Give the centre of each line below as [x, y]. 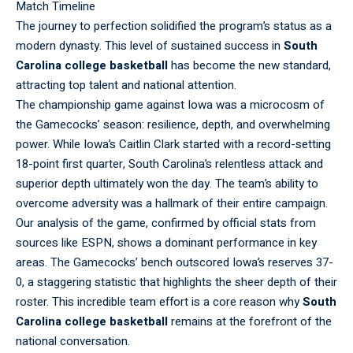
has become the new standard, [249, 66]
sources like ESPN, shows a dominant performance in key [166, 243]
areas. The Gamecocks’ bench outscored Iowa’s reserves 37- [175, 263]
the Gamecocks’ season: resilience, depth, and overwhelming [173, 125]
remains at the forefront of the [250, 322]
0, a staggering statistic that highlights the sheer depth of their [176, 282]
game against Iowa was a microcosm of [218, 105]
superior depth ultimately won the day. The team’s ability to [167, 184]
